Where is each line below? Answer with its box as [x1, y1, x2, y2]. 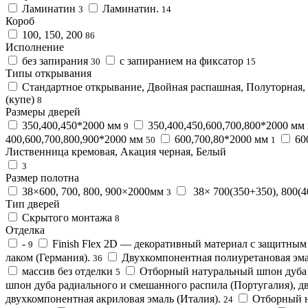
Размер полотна [5, 171, 79, 184]
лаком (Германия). [5, 251, 90, 263]
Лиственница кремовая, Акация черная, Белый [5, 145, 226, 157]
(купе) [5, 93, 34, 105]
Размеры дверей [5, 105, 80, 118]
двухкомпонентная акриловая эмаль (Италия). [5, 292, 221, 305]
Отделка [5, 223, 45, 236]
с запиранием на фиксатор [120, 54, 243, 67]
